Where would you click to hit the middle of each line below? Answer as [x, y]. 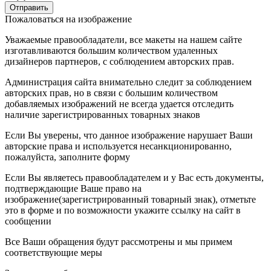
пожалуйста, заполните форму [67, 157]
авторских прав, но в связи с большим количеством [111, 93]
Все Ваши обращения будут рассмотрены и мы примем [119, 242]
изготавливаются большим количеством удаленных [111, 51]
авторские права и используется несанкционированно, [118, 146]
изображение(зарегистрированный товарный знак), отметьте [130, 200]
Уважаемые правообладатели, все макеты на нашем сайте [123, 40]
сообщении [28, 221]
